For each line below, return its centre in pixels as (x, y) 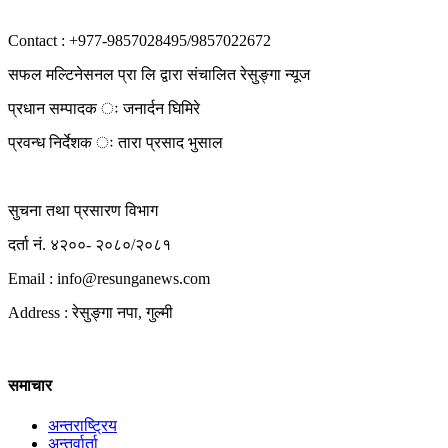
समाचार (30, 386)
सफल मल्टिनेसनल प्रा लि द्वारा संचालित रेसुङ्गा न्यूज (159, 75)
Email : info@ (52, 279)
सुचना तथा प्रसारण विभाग (83, 211)
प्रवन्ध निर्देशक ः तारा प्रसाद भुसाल (115, 143)
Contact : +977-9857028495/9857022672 (139, 41)
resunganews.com (153, 279)
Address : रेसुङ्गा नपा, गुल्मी (90, 313)
